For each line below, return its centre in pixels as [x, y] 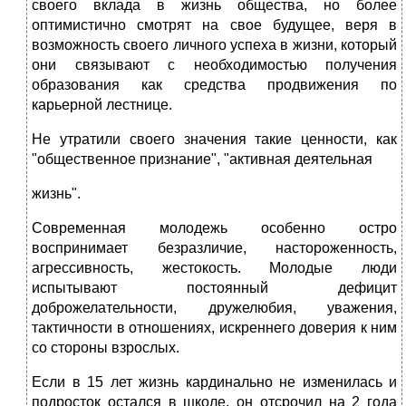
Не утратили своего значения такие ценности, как [214, 140]
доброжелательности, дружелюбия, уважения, [214, 308]
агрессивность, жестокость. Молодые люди [214, 268]
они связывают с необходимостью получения [214, 65]
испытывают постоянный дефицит [214, 288]
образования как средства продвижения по [214, 85]
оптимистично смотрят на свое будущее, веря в [214, 25]
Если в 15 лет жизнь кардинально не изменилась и [214, 382]
